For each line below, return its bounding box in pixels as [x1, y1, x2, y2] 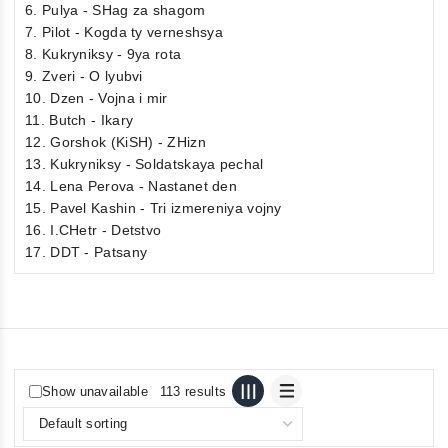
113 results [159, 383, 227, 399]
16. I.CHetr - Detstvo [25, 222, 162, 239]
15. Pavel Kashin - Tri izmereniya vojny [25, 200, 282, 217]
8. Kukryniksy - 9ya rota [25, 46, 182, 63]
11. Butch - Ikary [25, 112, 134, 129]
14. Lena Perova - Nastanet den [25, 178, 237, 195]
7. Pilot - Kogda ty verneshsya [25, 24, 223, 41]
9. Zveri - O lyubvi [25, 68, 143, 85]
